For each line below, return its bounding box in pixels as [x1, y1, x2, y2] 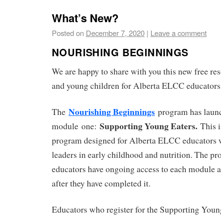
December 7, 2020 [86, 28, 145, 38]
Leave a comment [150, 28, 207, 38]
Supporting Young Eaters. [100, 119, 197, 132]
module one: [52, 120, 100, 132]
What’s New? [52, 10, 118, 26]
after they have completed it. [52, 177, 153, 189]
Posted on [52, 28, 84, 38]
